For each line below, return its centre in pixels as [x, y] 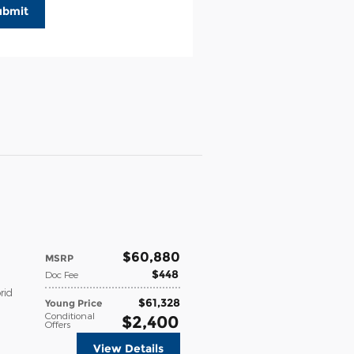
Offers [58, 324]
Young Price [73, 303]
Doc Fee [62, 274]
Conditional [70, 315]
